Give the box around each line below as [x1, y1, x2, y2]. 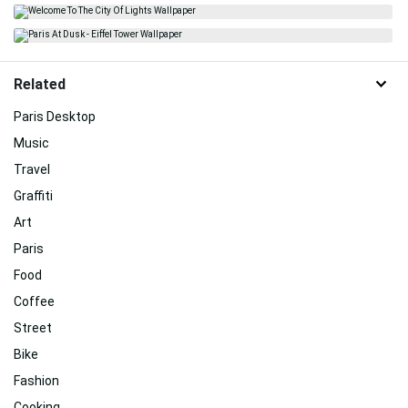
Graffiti [14, 188, 53, 203]
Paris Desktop [14, 108, 96, 124]
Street [14, 320, 52, 335]
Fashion [14, 372, 59, 388]
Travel [14, 161, 50, 177]
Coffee [14, 293, 55, 309]
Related [14, 75, 66, 93]
